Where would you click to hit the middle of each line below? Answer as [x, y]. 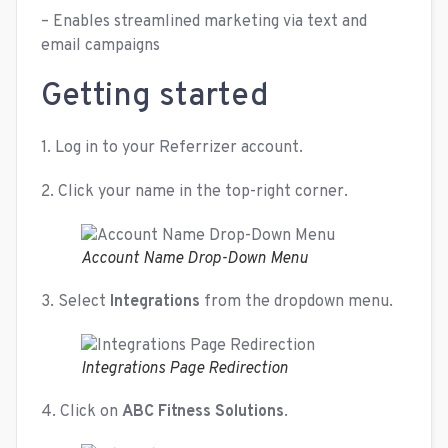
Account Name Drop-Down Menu [194, 259]
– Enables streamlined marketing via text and [204, 22]
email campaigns [100, 46]
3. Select [75, 302]
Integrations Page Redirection [184, 369]
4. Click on [81, 412]
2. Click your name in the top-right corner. [194, 192]
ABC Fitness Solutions [203, 412]
